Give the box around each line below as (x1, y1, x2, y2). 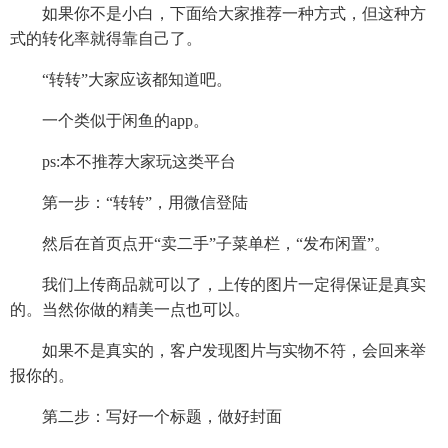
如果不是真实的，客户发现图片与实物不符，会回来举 (10, 342, 426, 360)
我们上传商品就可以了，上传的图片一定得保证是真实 (10, 276, 426, 294)
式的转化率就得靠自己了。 (10, 30, 202, 48)
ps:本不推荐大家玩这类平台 (10, 153, 236, 171)
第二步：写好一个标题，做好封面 (10, 408, 282, 426)
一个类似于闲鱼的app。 (10, 112, 209, 130)
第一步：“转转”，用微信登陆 (10, 194, 248, 212)
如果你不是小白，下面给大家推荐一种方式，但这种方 (10, 5, 426, 23)
